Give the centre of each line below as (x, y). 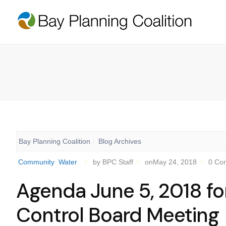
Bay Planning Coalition (54, 141)
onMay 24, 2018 (171, 162)
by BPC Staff (113, 162)
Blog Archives (120, 141)
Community (36, 162)
